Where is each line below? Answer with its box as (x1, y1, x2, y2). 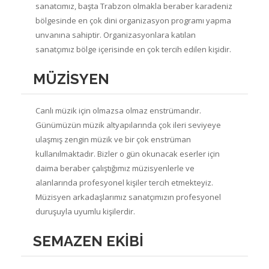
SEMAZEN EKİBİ (33, 232, 144, 250)
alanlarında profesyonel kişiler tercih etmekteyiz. (35, 177, 213, 188)
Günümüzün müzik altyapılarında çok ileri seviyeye (35, 119, 221, 130)
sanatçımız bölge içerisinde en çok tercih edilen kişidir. (35, 43, 231, 55)
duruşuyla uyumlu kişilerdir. (35, 205, 135, 217)
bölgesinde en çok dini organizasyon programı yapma (35, 14, 231, 26)
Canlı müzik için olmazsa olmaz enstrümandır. (35, 104, 201, 116)
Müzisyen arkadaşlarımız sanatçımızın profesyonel (35, 191, 221, 202)
